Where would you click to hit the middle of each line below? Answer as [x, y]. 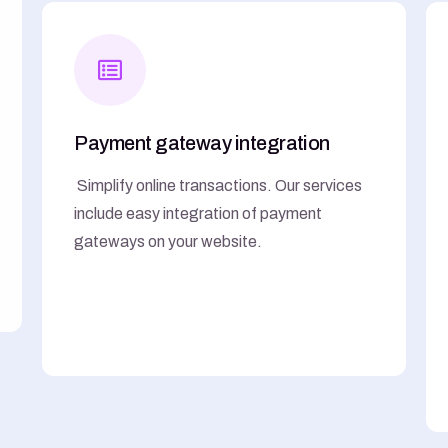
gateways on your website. [168, 241]
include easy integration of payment [198, 213]
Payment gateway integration [202, 142]
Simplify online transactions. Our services [220, 185]
